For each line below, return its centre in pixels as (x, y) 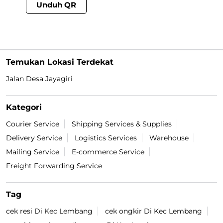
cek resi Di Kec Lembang (49, 211)
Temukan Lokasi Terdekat (60, 62)
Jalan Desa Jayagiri (39, 79)
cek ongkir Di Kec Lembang (154, 211)
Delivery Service (34, 138)
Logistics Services (106, 138)
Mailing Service (33, 152)
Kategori (24, 108)
